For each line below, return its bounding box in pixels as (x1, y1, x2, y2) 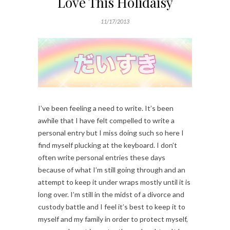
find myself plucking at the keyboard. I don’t (38, 140, 177, 149)
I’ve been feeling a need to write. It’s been (38, 103, 174, 112)
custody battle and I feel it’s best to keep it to (38, 202, 185, 211)
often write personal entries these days (38, 152, 165, 162)
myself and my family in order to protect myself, (38, 214, 188, 223)
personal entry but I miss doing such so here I (38, 128, 184, 137)
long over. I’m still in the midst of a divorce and (38, 189, 184, 199)
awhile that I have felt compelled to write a (38, 116, 175, 125)
